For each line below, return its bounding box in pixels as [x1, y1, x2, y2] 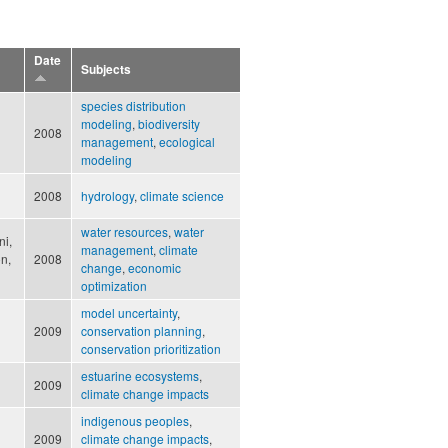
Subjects [81, 61, 131, 79]
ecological [159, 133, 215, 151]
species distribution [81, 97, 186, 115]
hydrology [81, 187, 134, 205]
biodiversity [138, 115, 200, 133]
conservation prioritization [81, 340, 221, 358]
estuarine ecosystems [81, 367, 199, 385]
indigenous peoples [81, 412, 189, 430]
